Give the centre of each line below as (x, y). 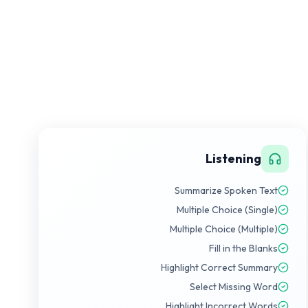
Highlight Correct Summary (220, 267)
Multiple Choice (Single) (228, 210)
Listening (234, 158)
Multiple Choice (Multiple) (224, 229)
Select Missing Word (234, 287)
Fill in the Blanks (244, 248)
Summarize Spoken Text (227, 190)
